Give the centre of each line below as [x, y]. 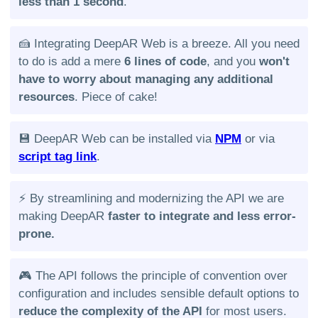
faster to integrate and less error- [202, 216]
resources [46, 97]
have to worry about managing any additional [146, 79]
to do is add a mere [71, 61]
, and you [233, 61]
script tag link [57, 156]
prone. [37, 234]
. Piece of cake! [116, 97]
